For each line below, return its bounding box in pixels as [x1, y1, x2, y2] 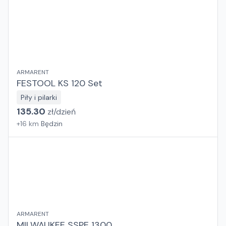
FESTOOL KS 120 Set [17, 77, 102, 89]
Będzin [41, 119, 63, 128]
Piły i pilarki [21, 93, 57, 102]
